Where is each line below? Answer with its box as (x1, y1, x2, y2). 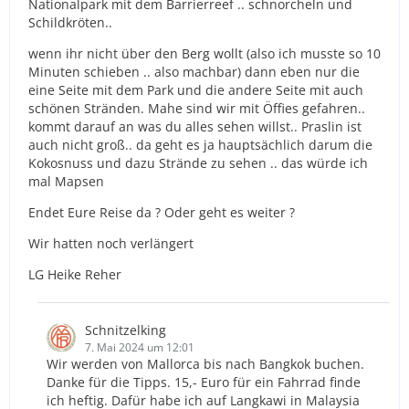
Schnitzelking (85, 320, 166, 339)
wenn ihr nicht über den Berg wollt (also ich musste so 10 (28, 44, 381, 62)
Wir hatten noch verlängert (28, 234, 194, 252)
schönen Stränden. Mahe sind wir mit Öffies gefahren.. (28, 99, 365, 117)
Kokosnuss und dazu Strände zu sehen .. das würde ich (28, 153, 368, 172)
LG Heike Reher (28, 265, 121, 283)
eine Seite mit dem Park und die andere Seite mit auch (28, 80, 363, 99)
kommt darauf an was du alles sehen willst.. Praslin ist (28, 117, 362, 135)
